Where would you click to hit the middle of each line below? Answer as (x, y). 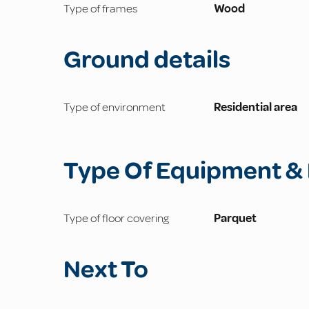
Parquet (235, 219)
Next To (106, 270)
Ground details (147, 60)
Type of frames (101, 9)
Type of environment (114, 108)
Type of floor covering (116, 219)
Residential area (255, 108)
